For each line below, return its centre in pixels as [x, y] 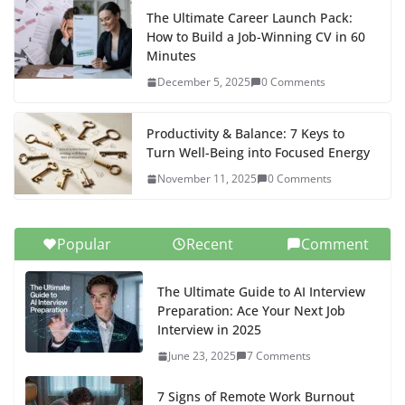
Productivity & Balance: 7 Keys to [245, 134]
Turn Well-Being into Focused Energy [258, 153]
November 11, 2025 [207, 179]
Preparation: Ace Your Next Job [251, 311]
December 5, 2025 [204, 82]
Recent [209, 245]
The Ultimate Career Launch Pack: [250, 18]
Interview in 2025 [209, 330]
